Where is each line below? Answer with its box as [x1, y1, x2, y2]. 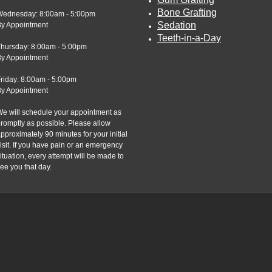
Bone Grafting [157, 7, 217, 18]
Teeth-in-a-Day [157, 32, 221, 43]
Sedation [157, 19, 196, 30]
